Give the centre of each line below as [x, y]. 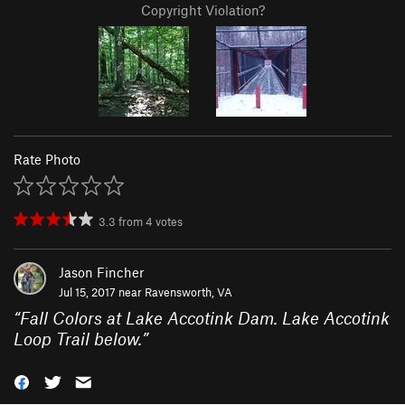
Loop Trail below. [78, 339]
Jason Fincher [101, 273]
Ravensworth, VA [188, 292]
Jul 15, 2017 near [102, 292]
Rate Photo [47, 160]
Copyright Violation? [202, 10]
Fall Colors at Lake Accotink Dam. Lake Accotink [205, 318]
